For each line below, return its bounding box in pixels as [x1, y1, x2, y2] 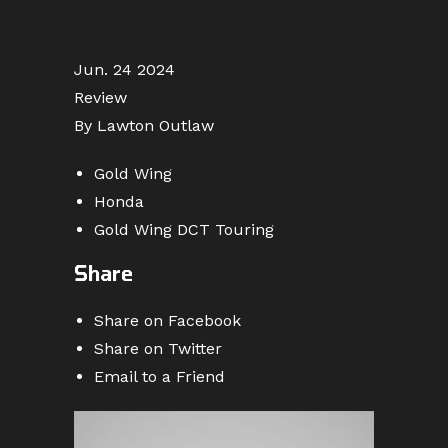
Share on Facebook [94, 311, 241, 330]
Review [74, 88, 127, 107]
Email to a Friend [94, 367, 225, 386]
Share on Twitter [94, 339, 222, 358]
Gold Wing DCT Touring [94, 220, 274, 239]
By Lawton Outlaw [74, 116, 214, 135]
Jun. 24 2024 [74, 60, 175, 79]
